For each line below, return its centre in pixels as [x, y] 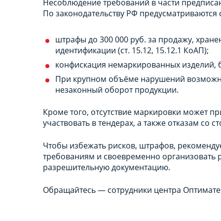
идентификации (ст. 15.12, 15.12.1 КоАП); [132, 50]
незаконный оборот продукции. [117, 90]
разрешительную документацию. [108, 167]
